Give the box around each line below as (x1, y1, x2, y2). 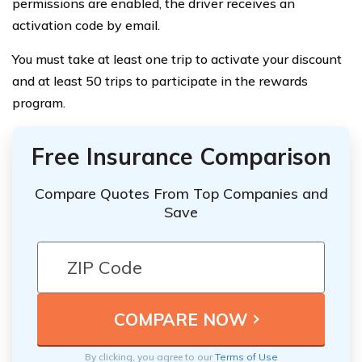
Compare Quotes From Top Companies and (34, 184, 328, 204)
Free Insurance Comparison (31, 141, 331, 170)
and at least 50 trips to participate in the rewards (12, 72, 308, 89)
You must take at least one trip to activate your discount (12, 50, 342, 67)
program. (12, 94, 65, 111)
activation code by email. (12, 16, 160, 33)
